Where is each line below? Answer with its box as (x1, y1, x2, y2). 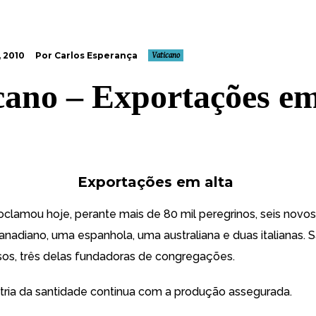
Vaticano (152, 51, 180, 60)
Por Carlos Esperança (35, 50, 138, 61)
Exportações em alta (78, 174, 234, 190)
